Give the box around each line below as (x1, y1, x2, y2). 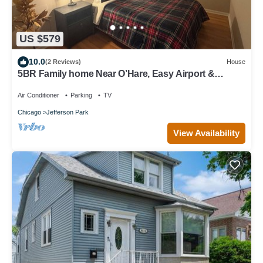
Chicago (18, 108, 41, 116)
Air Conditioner (18, 91, 59, 99)
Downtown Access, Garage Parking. (18, 79, 171, 89)
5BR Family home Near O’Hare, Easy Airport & (18, 68, 215, 79)
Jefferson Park (46, 108, 89, 116)
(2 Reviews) (45, 58, 81, 65)
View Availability (173, 128, 240, 139)
